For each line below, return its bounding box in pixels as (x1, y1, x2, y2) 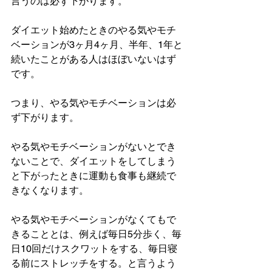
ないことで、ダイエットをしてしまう (11, 155, 176, 167)
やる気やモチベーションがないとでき (11, 141, 176, 152)
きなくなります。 (11, 185, 89, 196)
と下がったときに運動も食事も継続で (11, 170, 176, 182)
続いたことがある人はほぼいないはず (11, 53, 176, 65)
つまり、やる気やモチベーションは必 (11, 97, 176, 109)
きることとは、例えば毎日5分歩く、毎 (11, 228, 182, 240)
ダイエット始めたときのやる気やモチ (11, 24, 176, 36)
